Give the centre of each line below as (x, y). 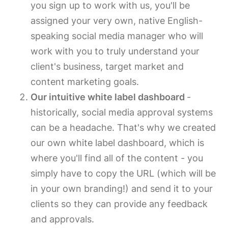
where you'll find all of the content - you (117, 158)
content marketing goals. (85, 82)
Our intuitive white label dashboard (109, 97)
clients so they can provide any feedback (119, 204)
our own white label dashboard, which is (117, 143)
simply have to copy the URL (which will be (123, 174)
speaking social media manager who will (117, 36)
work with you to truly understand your (115, 51)
